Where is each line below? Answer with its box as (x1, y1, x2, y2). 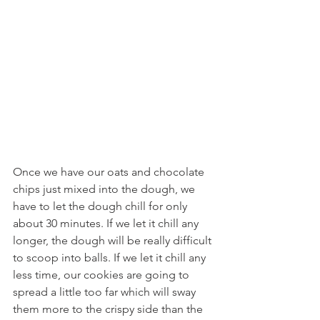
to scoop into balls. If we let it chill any (13, 251, 209, 264)
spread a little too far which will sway (13, 285, 199, 299)
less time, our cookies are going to (13, 268, 192, 281)
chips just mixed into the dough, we (13, 182, 198, 196)
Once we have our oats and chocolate (13, 165, 207, 179)
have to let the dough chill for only (13, 199, 190, 213)
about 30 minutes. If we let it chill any (13, 216, 201, 230)
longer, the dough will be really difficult (13, 234, 214, 247)
